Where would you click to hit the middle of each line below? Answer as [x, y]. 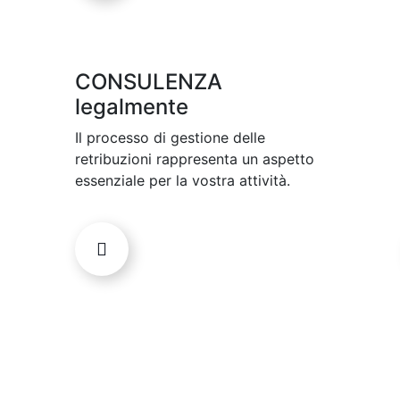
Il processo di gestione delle [170, 138]
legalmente [132, 107]
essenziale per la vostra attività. [183, 181]
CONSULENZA [149, 82]
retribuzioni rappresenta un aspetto [195, 159]
